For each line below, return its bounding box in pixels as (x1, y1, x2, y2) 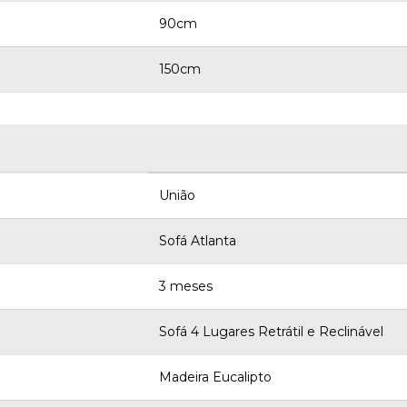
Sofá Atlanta (159, 233, 236, 249)
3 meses (159, 278, 213, 294)
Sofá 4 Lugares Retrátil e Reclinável (159, 323, 383, 340)
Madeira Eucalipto (159, 369, 272, 385)
